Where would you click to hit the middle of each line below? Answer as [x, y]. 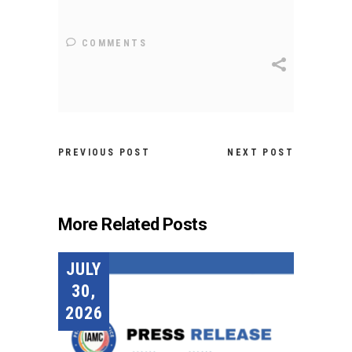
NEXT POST [260, 153]
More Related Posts [133, 225]
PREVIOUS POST [104, 153]
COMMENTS [112, 44]
